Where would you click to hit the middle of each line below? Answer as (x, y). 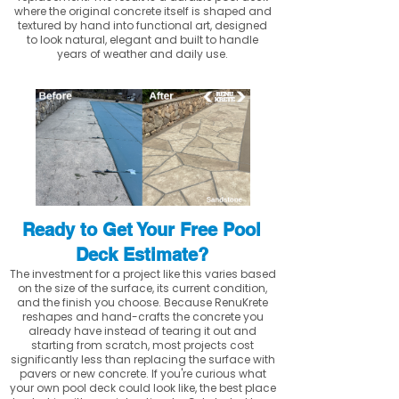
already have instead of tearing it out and (142, 331)
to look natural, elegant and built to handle (142, 40)
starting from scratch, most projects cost (142, 345)
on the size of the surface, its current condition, (142, 288)
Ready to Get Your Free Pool (142, 230)
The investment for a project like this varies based (142, 274)
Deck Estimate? (142, 255)
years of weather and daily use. (142, 54)
